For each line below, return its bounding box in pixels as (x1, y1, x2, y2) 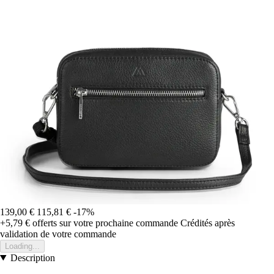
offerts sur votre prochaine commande (30, 217, 178, 228)
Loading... (5, 241, 40, 251)
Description (10, 252, 55, 263)
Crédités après (180, 217, 235, 228)
